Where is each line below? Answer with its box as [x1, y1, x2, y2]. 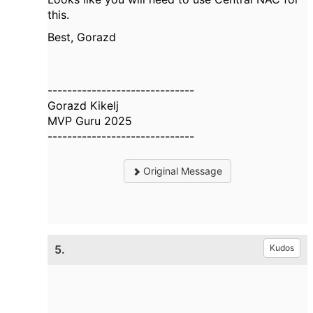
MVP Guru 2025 [48, 114, 132, 128]
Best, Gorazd [48, 30, 116, 44]
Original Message [140, 165, 223, 177]
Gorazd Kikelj [48, 99, 119, 112]
